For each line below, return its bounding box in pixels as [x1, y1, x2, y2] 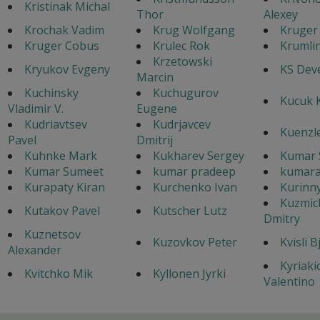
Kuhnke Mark [24, 147, 97, 164]
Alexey [263, 6, 298, 22]
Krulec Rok [152, 37, 210, 54]
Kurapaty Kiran [24, 179, 105, 195]
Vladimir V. [7, 100, 64, 116]
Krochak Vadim [24, 21, 104, 38]
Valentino [263, 273, 315, 289]
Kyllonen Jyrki [152, 265, 226, 281]
